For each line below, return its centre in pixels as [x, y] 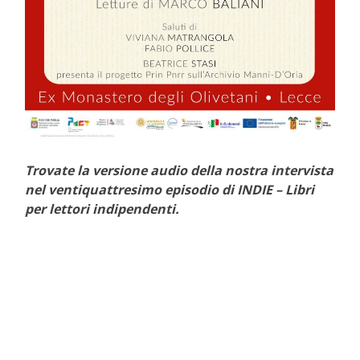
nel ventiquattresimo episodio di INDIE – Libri [170, 189]
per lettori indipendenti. [102, 209]
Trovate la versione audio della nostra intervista [179, 170]
